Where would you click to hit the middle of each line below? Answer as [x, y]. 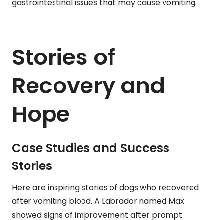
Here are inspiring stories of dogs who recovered [105, 188]
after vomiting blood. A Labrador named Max [98, 201]
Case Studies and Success [91, 148]
